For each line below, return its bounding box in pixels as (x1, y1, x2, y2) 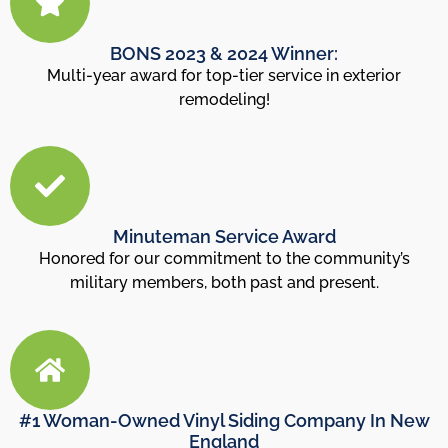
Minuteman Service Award (112, 226, 336, 248)
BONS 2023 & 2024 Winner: (110, 42, 338, 64)
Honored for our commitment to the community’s (38, 249, 410, 269)
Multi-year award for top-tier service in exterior (47, 65, 401, 85)
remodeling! (178, 89, 270, 109)
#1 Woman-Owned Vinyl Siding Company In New (18, 409, 430, 431)
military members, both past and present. (69, 273, 379, 293)
